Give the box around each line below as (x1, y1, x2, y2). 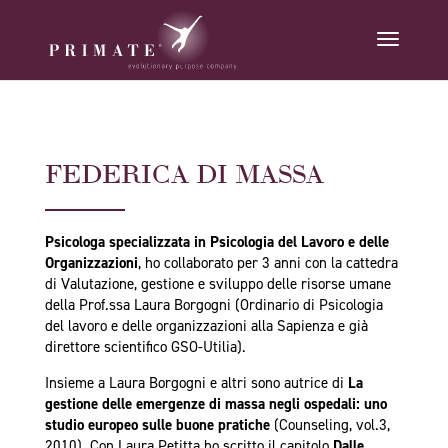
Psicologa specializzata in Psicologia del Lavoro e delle (44, 232, 389, 252)
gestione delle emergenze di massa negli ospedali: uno (44, 394, 387, 414)
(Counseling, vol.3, (269, 415, 390, 435)
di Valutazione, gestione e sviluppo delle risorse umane (44, 274, 391, 294)
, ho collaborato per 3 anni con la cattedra (137, 253, 398, 273)
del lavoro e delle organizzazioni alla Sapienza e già (44, 316, 368, 336)
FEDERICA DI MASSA (44, 153, 324, 191)
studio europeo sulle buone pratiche (44, 415, 270, 435)
